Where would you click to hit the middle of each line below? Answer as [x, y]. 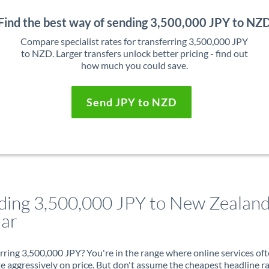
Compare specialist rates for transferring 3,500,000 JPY [134, 41]
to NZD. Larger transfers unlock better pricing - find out [134, 53]
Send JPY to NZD [131, 102]
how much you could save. [134, 65]
